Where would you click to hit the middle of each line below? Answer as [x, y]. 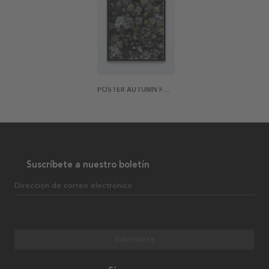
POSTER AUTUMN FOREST [166, 89]
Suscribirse [134, 239]
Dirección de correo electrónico [73, 185]
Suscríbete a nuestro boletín [88, 164]
